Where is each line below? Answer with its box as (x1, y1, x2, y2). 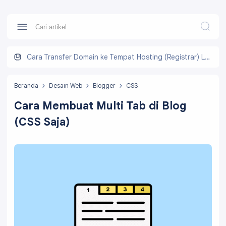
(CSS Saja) (14, 115, 70, 129)
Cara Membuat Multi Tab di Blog (14, 98, 186, 112)
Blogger (93, 81, 116, 89)
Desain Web (49, 81, 82, 89)
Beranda (14, 81, 38, 89)
